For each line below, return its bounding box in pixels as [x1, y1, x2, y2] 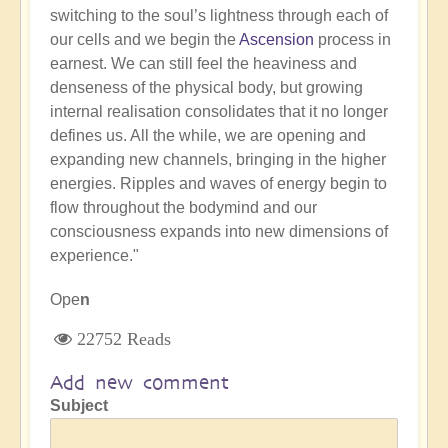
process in [314, 31, 391, 49]
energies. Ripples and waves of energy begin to [50, 175, 387, 193]
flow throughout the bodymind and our [50, 199, 317, 217]
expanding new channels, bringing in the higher [50, 151, 386, 169]
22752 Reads [77, 330, 171, 349]
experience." [50, 247, 139, 265]
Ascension [239, 31, 314, 49]
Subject [50, 397, 108, 415]
